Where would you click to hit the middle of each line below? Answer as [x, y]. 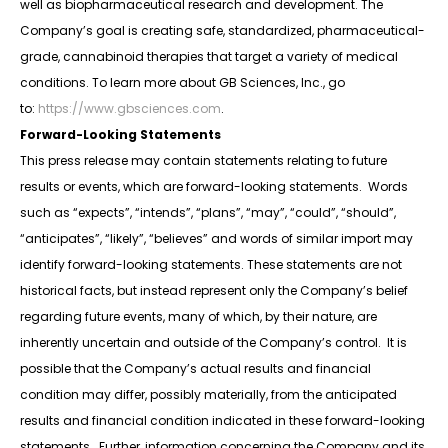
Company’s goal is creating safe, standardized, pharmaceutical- [222, 31]
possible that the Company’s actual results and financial [195, 369]
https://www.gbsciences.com [129, 109]
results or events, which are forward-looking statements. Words [214, 187]
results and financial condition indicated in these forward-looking [222, 421]
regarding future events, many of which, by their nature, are [198, 317]
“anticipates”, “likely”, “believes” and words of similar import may [216, 239]
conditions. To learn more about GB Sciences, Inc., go [182, 83]
